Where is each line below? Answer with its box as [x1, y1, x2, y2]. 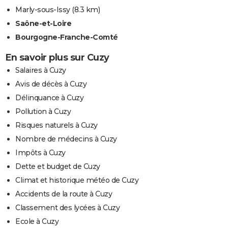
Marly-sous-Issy [15, 5, 70, 15]
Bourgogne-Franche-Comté [15, 33, 118, 42]
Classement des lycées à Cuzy [15, 203, 120, 213]
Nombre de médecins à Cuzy [15, 134, 117, 144]
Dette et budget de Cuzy [15, 162, 100, 172]
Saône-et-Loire [15, 19, 71, 28]
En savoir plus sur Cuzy [5, 52, 109, 64]
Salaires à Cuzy [15, 66, 66, 75]
